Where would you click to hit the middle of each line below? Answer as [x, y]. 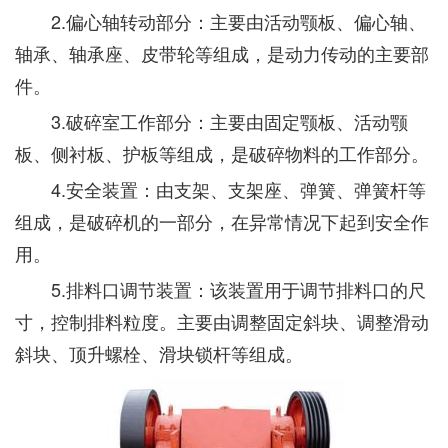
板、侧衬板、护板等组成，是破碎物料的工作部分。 [222, 153]
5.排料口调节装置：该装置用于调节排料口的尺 [220, 289]
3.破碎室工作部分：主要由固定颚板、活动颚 [211, 121]
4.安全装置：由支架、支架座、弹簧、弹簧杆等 [220, 189]
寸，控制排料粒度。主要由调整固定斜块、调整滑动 [222, 321]
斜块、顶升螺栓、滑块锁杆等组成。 [159, 353]
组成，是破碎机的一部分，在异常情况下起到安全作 [222, 221]
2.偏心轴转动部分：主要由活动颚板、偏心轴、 [220, 21]
